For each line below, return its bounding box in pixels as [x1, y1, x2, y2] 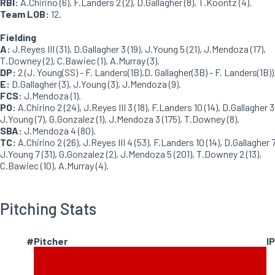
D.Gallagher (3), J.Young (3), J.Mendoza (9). [10, 78, 181, 90]
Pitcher [34, 235, 68, 247]
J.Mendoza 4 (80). [22, 125, 96, 136]
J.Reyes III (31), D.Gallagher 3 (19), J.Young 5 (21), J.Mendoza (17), [10, 43, 266, 55]
